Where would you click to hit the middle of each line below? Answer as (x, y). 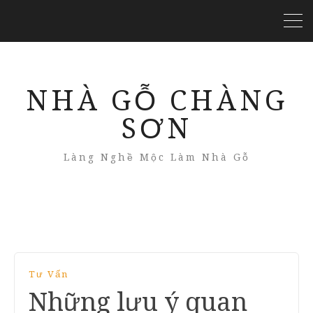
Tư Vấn (49, 274)
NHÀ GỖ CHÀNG (156, 101)
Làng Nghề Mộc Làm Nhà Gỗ (156, 157)
